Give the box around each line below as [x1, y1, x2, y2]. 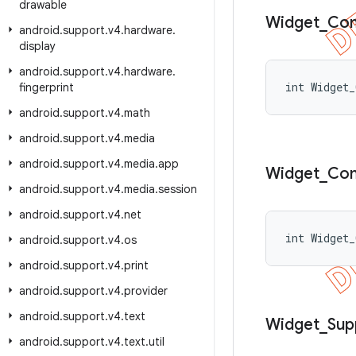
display [19, 39, 56, 53]
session [158, 182, 197, 196]
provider [124, 284, 168, 298]
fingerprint [19, 80, 74, 95]
